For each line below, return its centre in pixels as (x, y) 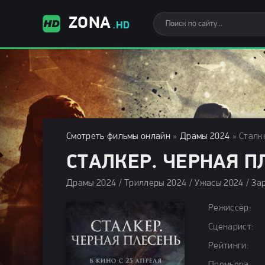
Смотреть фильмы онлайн (119, 137)
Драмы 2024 (205, 137)
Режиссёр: (230, 208)
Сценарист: (231, 227)
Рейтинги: (229, 246)
